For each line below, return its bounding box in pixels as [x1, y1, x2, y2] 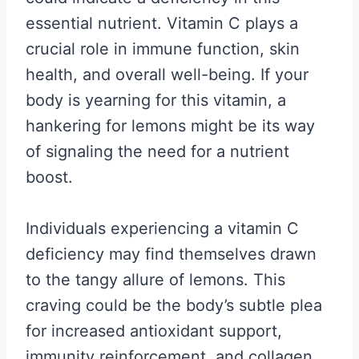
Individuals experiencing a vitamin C [26, 219, 299, 238]
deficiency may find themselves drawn [26, 244, 317, 264]
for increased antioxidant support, [26, 321, 282, 341]
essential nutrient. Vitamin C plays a [26, 14, 298, 33]
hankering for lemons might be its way [26, 116, 315, 135]
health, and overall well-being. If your [26, 65, 309, 84]
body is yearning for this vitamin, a [26, 91, 286, 110]
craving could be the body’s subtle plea [26, 296, 322, 315]
